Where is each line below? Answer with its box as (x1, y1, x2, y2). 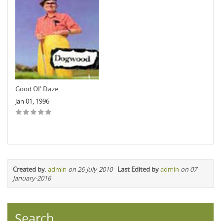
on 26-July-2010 (68, 164, 112, 174)
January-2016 (13, 173, 51, 183)
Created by (13, 164, 45, 174)
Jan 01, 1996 (15, 96, 49, 106)
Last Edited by (117, 164, 159, 174)
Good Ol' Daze (15, 84, 58, 93)
